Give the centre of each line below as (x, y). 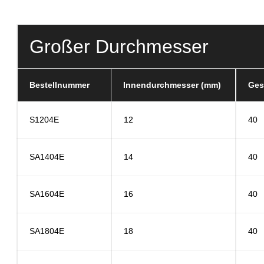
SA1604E (47, 194)
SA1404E (47, 157)
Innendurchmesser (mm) (173, 85)
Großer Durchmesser (122, 47)
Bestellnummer (61, 85)
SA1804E (47, 231)
